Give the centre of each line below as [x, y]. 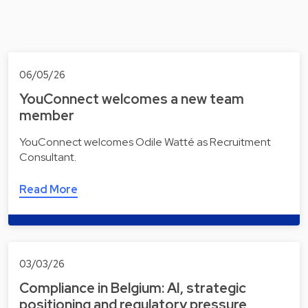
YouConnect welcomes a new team [132, 99]
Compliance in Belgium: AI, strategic [133, 288]
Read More [48, 189]
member [47, 115]
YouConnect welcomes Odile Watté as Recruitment [145, 142]
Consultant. [48, 157]
